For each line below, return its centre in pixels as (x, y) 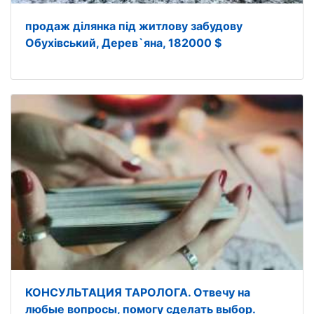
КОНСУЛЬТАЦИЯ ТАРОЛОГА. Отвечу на (138, 292)
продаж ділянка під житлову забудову (134, 26)
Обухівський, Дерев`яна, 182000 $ (123, 42)
